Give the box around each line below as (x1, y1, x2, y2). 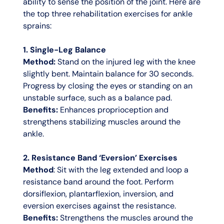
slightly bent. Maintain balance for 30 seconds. (22, 68, 193, 79)
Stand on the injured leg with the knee (55, 56, 195, 67)
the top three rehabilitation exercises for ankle (22, 8, 192, 19)
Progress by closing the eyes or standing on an (22, 80, 192, 91)
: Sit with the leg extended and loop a (53, 164, 188, 175)
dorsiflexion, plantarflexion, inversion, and (22, 188, 173, 199)
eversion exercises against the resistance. (22, 200, 176, 211)
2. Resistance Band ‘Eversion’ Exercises (22, 152, 177, 163)
